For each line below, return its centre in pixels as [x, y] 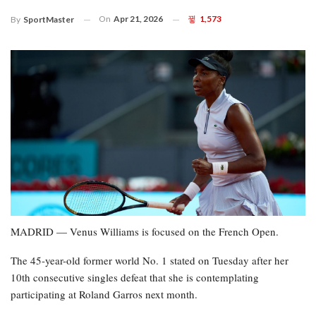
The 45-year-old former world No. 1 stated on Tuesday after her [150, 261]
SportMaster [49, 20]
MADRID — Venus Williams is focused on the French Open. [145, 232]
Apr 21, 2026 [138, 19]
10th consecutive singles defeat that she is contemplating [135, 278]
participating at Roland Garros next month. [104, 294]
